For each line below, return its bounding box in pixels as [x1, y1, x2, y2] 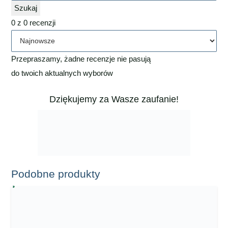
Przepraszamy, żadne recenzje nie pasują [11, 54, 151, 64]
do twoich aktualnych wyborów [11, 69, 113, 78]
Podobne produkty [11, 167, 101, 180]
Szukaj [14, 4, 38, 13]
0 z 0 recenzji [11, 18, 56, 27]
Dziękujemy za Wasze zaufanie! [49, 94, 179, 104]
